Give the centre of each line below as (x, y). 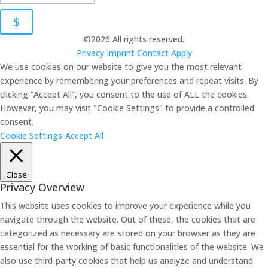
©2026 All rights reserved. (134, 39)
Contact (153, 53)
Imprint (120, 53)
